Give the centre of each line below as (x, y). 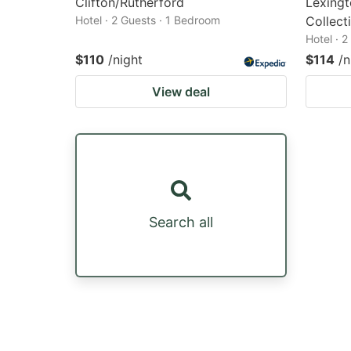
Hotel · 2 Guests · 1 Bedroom (148, 20)
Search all (181, 222)
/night (125, 59)
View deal (181, 91)
